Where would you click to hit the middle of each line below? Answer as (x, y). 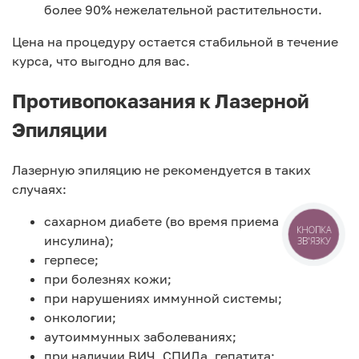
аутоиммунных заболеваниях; (140, 336)
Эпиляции (60, 129)
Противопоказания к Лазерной (161, 100)
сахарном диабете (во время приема (161, 221)
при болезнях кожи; (108, 278)
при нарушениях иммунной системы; (163, 298)
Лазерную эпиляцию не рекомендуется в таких (161, 169)
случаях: (39, 189)
